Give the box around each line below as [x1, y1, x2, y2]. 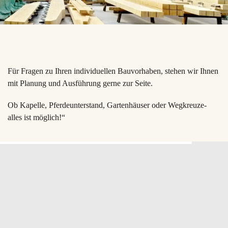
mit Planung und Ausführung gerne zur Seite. [8, 78, 153, 88]
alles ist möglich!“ [8, 113, 65, 122]
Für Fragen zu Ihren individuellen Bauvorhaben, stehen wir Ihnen [8, 66, 218, 75]
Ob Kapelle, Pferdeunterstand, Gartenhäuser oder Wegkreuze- [8, 101, 207, 110]
